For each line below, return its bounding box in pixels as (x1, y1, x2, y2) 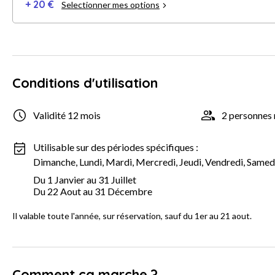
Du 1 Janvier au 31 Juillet (33, 173, 136, 185)
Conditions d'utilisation (12, 74, 158, 91)
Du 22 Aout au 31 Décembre (33, 185, 152, 197)
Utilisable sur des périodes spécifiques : (33, 141, 198, 153)
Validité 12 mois (33, 109, 101, 122)
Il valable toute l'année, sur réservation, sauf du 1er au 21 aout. (12, 210, 252, 221)
